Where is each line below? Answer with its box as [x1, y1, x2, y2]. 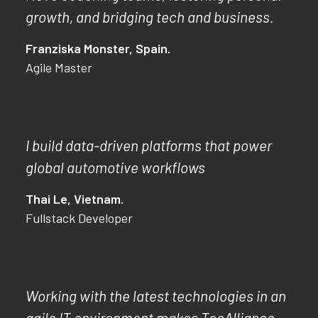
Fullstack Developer [26, 210, 133, 226]
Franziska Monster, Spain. [26, 40, 170, 56]
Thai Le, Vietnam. [26, 191, 124, 207]
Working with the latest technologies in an [26, 287, 286, 305]
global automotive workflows [26, 158, 205, 176]
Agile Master [26, 60, 92, 75]
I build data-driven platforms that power [26, 136, 272, 154]
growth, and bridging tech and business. [26, 8, 274, 26]
